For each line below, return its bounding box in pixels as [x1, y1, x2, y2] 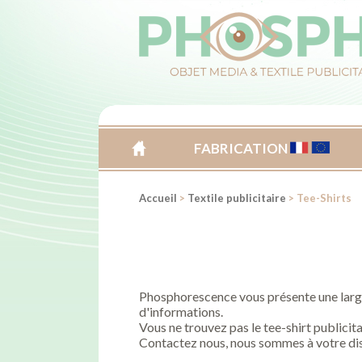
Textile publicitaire [187, 192, 286, 204]
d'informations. [139, 304, 223, 319]
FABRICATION [194, 140, 291, 157]
